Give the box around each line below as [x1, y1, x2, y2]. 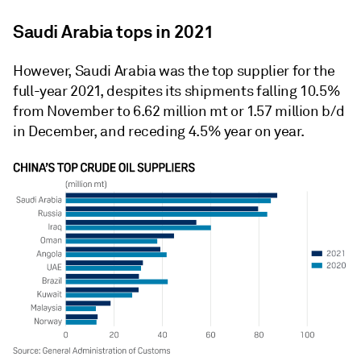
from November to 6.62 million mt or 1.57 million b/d [13, 102, 345, 120]
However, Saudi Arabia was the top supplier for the [13, 62, 336, 80]
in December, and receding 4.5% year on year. [13, 122, 305, 140]
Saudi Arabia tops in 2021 [13, 20, 214, 43]
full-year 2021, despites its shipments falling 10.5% [13, 82, 341, 100]
